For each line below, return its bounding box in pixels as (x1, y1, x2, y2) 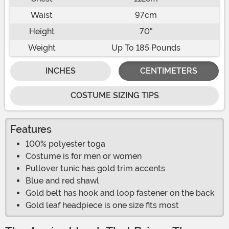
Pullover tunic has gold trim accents (26, 164, 165, 174)
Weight (28, 43, 56, 53)
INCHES (45, 66, 76, 76)
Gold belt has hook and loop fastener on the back (26, 188, 215, 198)
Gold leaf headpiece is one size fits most (26, 200, 179, 211)
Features (10, 123, 52, 136)
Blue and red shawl (26, 176, 99, 186)
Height (29, 27, 55, 37)
